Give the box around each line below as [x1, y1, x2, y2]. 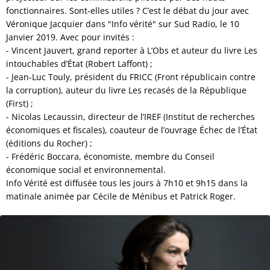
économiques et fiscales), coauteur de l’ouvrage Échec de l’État [6, 124, 257, 136]
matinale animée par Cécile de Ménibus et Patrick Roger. [6, 190, 236, 202]
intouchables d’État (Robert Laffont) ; [6, 58, 152, 69]
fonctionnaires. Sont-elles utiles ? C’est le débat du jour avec [6, 5, 249, 16]
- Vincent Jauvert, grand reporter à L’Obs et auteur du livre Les [6, 45, 257, 56]
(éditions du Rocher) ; [6, 137, 92, 149]
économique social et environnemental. [6, 164, 166, 175]
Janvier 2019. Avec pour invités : [6, 31, 134, 43]
